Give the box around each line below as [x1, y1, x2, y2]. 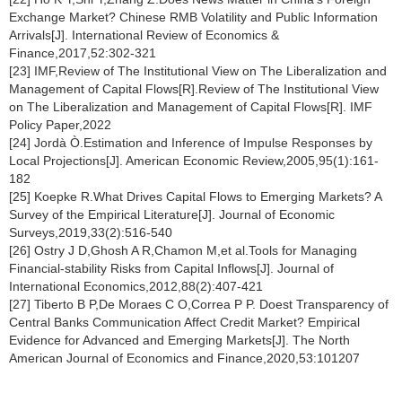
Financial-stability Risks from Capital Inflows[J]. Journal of [9, 260, 334, 275]
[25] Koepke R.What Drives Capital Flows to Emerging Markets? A [9, 188, 381, 204]
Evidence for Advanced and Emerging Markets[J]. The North [9, 332, 350, 347]
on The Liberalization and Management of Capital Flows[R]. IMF [9, 99, 372, 114]
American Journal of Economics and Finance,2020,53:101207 [9, 350, 360, 365]
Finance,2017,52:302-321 [9, 45, 156, 60]
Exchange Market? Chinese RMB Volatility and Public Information [9, 9, 378, 24]
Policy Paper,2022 [9, 117, 111, 132]
